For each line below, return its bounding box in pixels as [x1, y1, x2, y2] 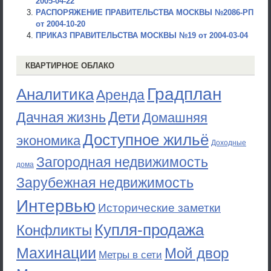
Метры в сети [99, 249, 162, 261]
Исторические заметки [98, 201, 221, 214]
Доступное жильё [83, 131, 209, 149]
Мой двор [165, 245, 229, 261]
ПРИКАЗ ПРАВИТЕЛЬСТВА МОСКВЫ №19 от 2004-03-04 [36, 31, 248, 40]
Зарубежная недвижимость [16, 175, 194, 191]
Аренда [96, 87, 145, 103]
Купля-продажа [94, 221, 204, 239]
